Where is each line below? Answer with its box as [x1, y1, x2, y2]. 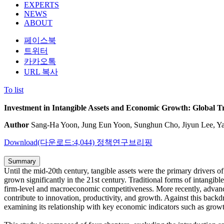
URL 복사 [24, 67, 58, 76]
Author [4, 120, 29, 129]
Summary [8, 157, 36, 165]
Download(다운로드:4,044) [4, 138, 96, 147]
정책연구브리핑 [96, 138, 152, 147]
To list [4, 85, 23, 94]
